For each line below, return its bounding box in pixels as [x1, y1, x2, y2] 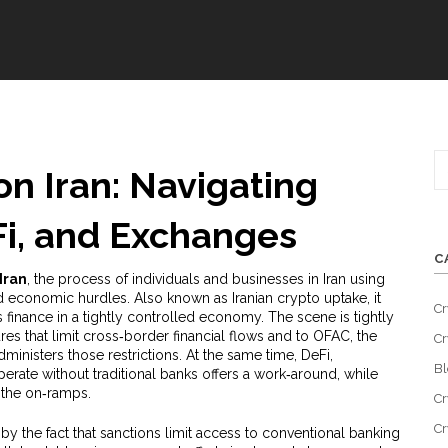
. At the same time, [178, 347, 301, 363]
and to [263, 328, 313, 344]
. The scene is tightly [260, 309, 394, 325]
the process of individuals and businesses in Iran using [33, 271, 385, 287]
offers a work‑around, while [197, 366, 378, 382]
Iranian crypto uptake [231, 290, 367, 306]
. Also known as [126, 290, 232, 306]
